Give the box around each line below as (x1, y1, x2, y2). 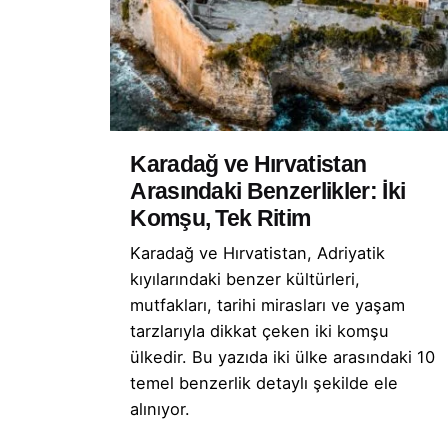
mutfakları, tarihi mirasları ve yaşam (130, 294, 406, 315)
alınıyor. (130, 398, 191, 419)
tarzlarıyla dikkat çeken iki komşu (130, 320, 390, 341)
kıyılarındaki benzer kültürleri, (130, 268, 361, 289)
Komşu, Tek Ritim (130, 205, 311, 231)
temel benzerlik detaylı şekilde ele (130, 372, 399, 393)
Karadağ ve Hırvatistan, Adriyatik (130, 242, 386, 263)
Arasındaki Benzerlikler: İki (130, 178, 406, 204)
